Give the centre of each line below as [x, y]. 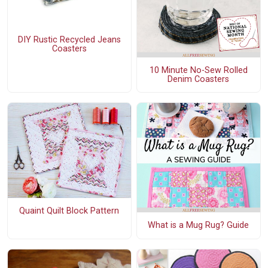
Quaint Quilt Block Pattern [69, 211]
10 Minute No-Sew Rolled [198, 70]
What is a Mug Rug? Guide [199, 226]
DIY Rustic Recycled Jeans [69, 39]
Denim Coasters [199, 79]
